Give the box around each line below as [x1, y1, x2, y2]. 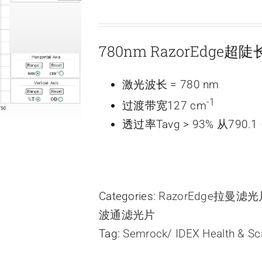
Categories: [99, 189, 159, 204]
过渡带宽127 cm [122, 99, 206, 113]
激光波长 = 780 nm [122, 78, 219, 91]
